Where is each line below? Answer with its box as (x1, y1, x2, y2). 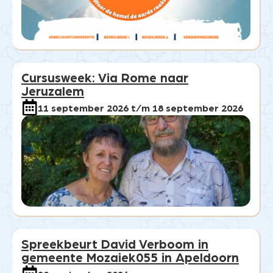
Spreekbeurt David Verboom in (21, 238, 208, 252)
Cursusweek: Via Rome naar (21, 72, 188, 85)
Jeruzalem (21, 85, 84, 99)
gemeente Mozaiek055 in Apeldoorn (21, 252, 239, 265)
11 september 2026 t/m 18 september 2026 (38, 104, 243, 114)
